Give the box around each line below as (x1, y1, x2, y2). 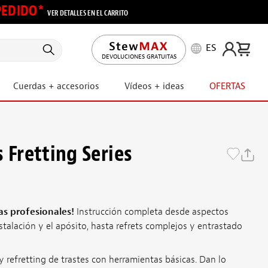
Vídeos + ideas (124, 81, 185, 92)
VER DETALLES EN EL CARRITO (47, 8, 129, 18)
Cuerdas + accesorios (13, 81, 100, 92)
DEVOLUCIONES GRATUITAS (101, 53, 176, 60)
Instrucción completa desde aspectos (74, 205, 229, 218)
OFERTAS (209, 81, 245, 92)
